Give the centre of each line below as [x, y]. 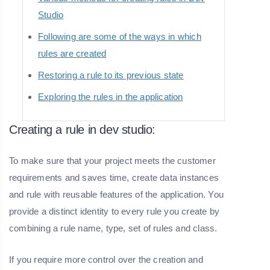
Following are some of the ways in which [120, 37]
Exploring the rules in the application [111, 97]
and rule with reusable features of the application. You [117, 195]
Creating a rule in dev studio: [82, 130]
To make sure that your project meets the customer [112, 161]
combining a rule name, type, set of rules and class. [113, 228]
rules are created [72, 54]
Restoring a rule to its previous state [111, 75]
